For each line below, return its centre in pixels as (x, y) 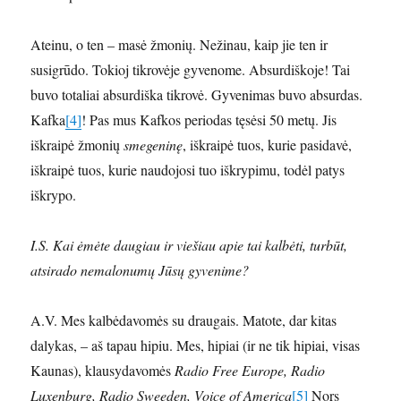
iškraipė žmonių (77, 144)
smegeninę (154, 144)
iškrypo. (54, 194)
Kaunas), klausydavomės (103, 370)
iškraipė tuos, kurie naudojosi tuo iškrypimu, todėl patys (188, 169)
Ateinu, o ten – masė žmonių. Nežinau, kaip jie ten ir (179, 44)
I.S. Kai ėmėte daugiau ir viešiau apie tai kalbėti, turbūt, (189, 244)
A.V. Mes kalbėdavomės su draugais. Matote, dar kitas (184, 320)
